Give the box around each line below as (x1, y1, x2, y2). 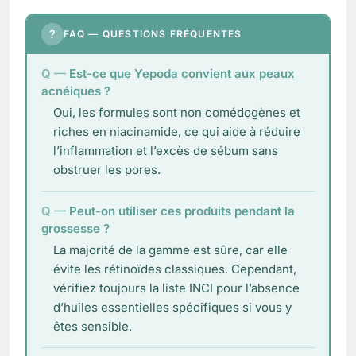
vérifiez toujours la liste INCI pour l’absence (52, 281, 300, 296)
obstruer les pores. (52, 162, 161, 178)
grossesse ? (41, 221, 110, 237)
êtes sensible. (52, 319, 132, 335)
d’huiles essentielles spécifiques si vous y (52, 300, 292, 315)
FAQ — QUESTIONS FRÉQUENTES (63, 28, 242, 41)
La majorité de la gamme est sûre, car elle (52, 242, 288, 258)
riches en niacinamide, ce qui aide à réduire (52, 124, 300, 140)
